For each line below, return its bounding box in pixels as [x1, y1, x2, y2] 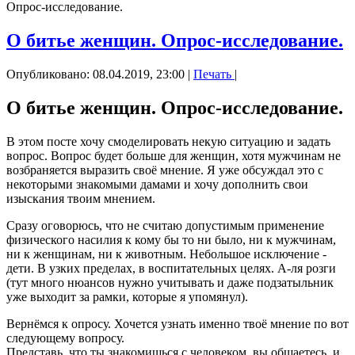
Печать [193, 67, 235, 82]
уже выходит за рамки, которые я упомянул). [6, 290, 248, 304]
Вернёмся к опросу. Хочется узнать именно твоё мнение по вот [6, 317, 349, 331]
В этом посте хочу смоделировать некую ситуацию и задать [6, 135, 330, 149]
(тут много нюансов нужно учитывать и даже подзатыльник [6, 276, 334, 290]
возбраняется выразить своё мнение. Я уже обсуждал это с [6, 163, 323, 177]
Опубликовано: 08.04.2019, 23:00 [6, 67, 185, 82]
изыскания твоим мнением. [6, 192, 155, 206]
